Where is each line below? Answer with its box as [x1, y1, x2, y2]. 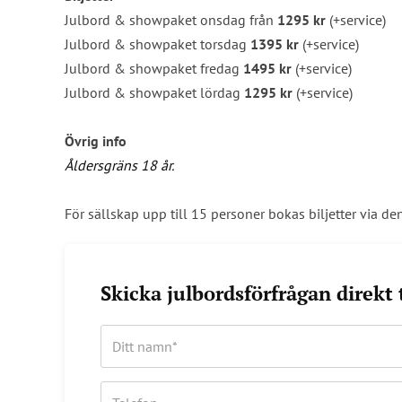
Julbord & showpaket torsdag [65, 34, 250, 53]
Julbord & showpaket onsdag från [65, 10, 277, 29]
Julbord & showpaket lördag [65, 83, 244, 101]
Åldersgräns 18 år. [65, 155, 174, 174]
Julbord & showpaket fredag [65, 58, 243, 77]
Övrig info [65, 131, 127, 150]
